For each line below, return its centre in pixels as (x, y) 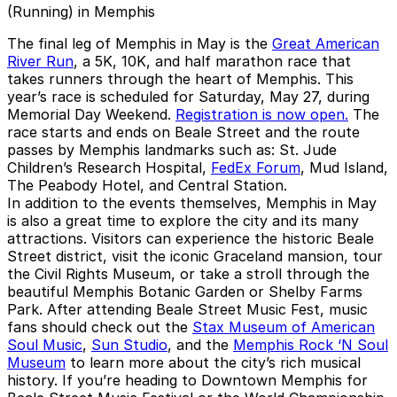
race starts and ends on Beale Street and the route (183, 132)
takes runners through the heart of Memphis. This (180, 78)
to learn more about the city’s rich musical (213, 362)
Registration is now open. (262, 114)
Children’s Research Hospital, (109, 167)
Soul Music (45, 344)
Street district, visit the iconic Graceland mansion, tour (195, 256)
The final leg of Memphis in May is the (140, 43)
